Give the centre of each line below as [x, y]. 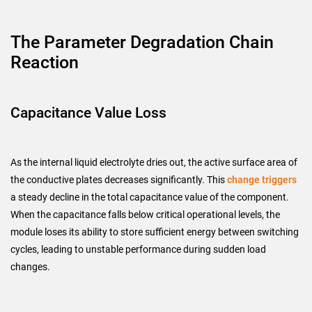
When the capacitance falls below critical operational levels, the [145, 214]
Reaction [45, 62]
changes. [30, 267]
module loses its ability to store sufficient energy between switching [155, 232]
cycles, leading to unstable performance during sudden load [138, 249]
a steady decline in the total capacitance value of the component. [150, 197]
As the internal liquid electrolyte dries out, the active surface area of [154, 162]
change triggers [262, 180]
